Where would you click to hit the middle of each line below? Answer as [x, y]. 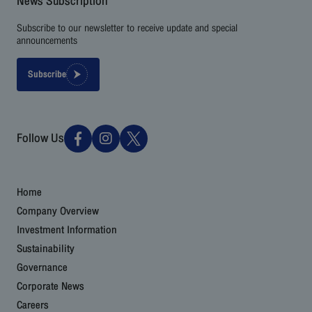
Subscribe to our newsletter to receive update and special [127, 28]
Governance [42, 267]
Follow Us [40, 138]
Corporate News [50, 286]
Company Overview [58, 211]
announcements [47, 40]
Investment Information [67, 229]
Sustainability [46, 248]
